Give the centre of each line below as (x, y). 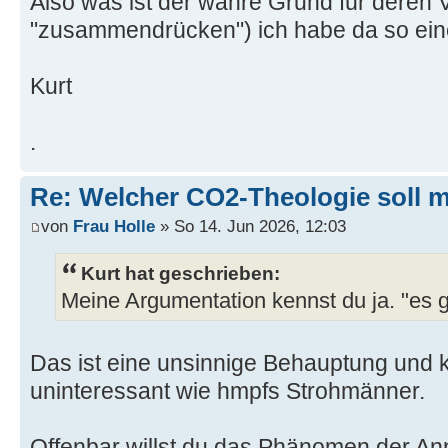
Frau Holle (114, 226)
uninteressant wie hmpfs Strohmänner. (227, 391)
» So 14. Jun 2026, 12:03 (250, 226)
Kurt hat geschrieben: (180, 273)
